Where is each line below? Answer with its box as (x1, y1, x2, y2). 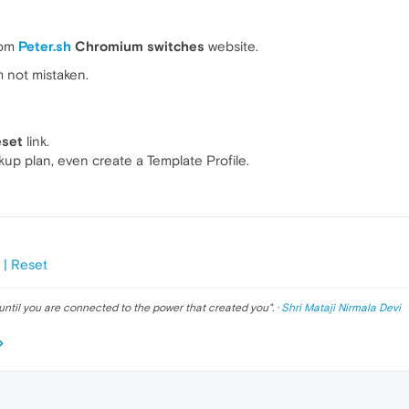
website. (204, 38, 258, 55)
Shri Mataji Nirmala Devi (281, 301, 401, 315)
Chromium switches (71, 38, 204, 55)
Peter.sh (18, 38, 71, 55)
